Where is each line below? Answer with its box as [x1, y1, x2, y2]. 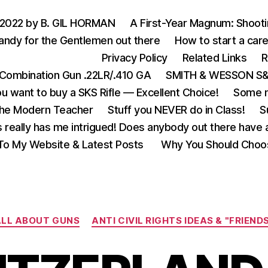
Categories [133, 209, 187, 221]
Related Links [182, 51, 247, 64]
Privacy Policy [101, 51, 167, 64]
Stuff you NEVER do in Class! [108, 103, 245, 116]
